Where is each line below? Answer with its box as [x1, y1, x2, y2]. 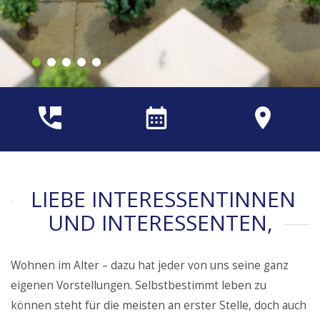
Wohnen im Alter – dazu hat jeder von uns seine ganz [11, 258, 289, 273]
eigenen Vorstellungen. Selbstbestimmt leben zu [11, 278, 266, 293]
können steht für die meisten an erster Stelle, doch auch [11, 298, 306, 313]
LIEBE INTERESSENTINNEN [24, 184, 296, 214]
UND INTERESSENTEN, [47, 208, 273, 237]
